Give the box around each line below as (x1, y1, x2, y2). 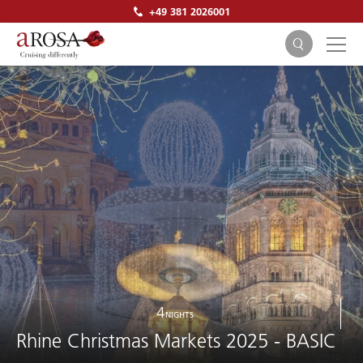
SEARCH (156, 184, 207, 203)
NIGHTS (165, 309, 194, 320)
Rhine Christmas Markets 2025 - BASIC (16, 329, 336, 352)
